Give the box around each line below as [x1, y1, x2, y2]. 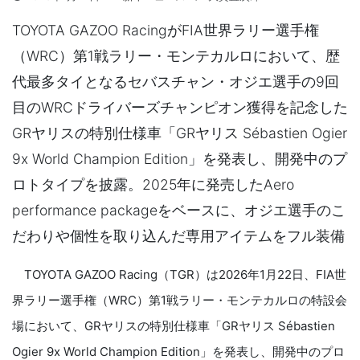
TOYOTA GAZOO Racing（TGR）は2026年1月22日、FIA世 [12, 267, 346, 282]
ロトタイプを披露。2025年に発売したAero [12, 176, 294, 193]
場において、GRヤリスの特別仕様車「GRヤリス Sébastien [12, 318, 335, 333]
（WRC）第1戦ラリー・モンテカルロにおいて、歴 [12, 47, 340, 64]
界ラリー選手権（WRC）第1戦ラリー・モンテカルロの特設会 [12, 292, 347, 308]
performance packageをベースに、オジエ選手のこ [12, 202, 346, 219]
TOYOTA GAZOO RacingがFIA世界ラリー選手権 [12, 22, 319, 39]
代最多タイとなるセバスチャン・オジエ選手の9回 [12, 73, 339, 90]
